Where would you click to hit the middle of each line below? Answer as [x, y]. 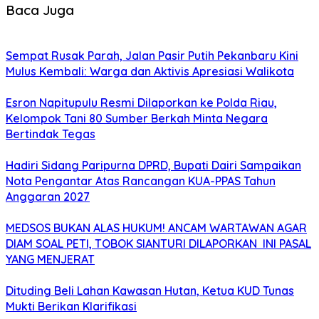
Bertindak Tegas [51, 134]
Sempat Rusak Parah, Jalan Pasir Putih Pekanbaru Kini [152, 55]
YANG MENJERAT [50, 259]
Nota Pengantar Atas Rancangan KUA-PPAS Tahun [141, 181]
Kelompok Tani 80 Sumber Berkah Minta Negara [137, 118]
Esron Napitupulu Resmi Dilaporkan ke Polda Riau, [141, 102]
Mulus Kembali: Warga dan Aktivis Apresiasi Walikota [150, 71]
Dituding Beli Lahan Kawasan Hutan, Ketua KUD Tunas [150, 290]
